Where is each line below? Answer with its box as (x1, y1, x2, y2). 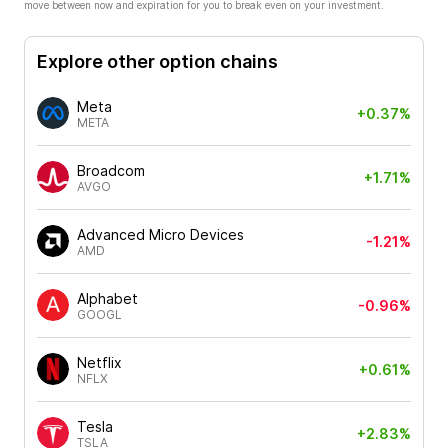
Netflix (77, 353, 122, 371)
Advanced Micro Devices (77, 225, 244, 243)
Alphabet (77, 289, 138, 307)
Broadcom (77, 161, 145, 179)
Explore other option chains (37, 50, 278, 72)
